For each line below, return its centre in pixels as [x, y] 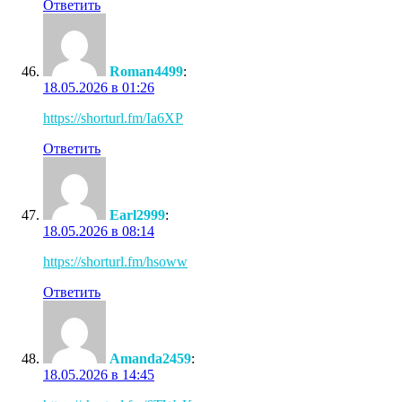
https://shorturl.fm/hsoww [115, 261]
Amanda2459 [150, 358]
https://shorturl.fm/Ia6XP [113, 118]
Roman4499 [146, 71]
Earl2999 [137, 214]
